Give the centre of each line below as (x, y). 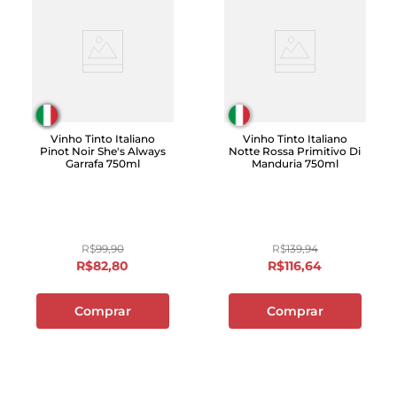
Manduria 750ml (295, 163)
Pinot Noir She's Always (102, 151)
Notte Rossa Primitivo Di (295, 151)
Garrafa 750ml (102, 163)
